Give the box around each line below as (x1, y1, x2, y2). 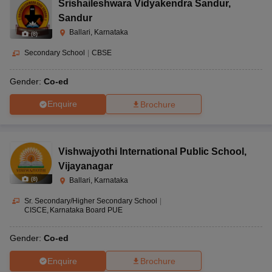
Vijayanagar (58, 160, 113, 171)
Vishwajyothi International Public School (58, 146, 244, 157)
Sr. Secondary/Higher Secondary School (24, 196, 157, 205)
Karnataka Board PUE (50, 205, 123, 214)
